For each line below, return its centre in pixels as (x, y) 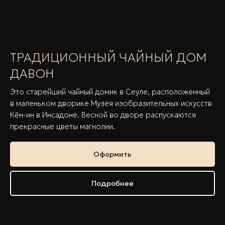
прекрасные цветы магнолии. (63, 126)
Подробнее (113, 183)
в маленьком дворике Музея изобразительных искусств (111, 103)
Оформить (113, 154)
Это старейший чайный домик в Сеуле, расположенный (110, 91)
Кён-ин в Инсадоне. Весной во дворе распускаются (103, 115)
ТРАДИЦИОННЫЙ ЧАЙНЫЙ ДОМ (108, 58)
